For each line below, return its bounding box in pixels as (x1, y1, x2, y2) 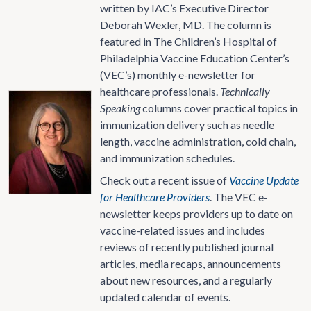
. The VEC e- (210, 190, 268, 203)
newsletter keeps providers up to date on (100, 207, 293, 220)
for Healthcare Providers (100, 190, 210, 203)
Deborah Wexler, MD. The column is (100, 18, 271, 31)
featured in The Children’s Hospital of (100, 35, 277, 48)
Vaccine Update (229, 174, 299, 187)
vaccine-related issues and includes (100, 224, 265, 237)
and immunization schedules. (100, 151, 235, 165)
